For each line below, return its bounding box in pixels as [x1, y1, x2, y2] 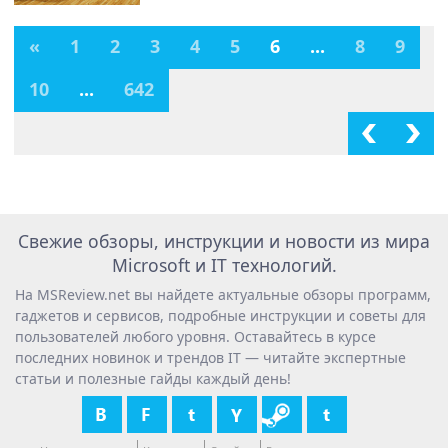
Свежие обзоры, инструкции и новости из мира [18, 229, 430, 253]
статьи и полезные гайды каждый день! [15, 369, 291, 388]
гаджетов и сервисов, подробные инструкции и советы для [15, 306, 426, 325]
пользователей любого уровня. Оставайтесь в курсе [15, 327, 376, 346]
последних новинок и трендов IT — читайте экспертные [15, 348, 406, 367]
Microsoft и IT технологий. [111, 253, 337, 277]
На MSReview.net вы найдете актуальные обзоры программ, [15, 285, 431, 304]
